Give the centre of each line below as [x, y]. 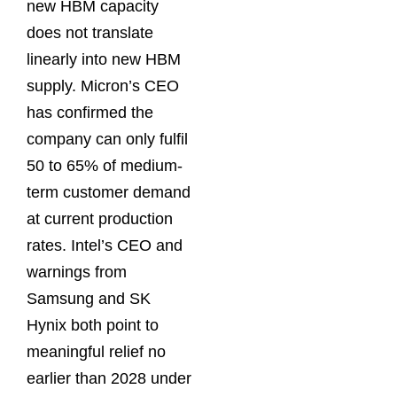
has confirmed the [90, 112]
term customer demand [109, 192]
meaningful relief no [96, 351]
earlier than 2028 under [109, 378]
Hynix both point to [93, 325]
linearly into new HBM [104, 59]
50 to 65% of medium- [105, 165]
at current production [100, 218]
